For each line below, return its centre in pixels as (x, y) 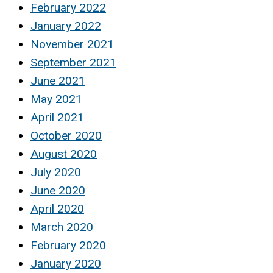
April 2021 (57, 117)
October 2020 (66, 135)
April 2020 (57, 208)
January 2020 (66, 263)
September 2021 (73, 62)
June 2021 (58, 80)
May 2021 (56, 99)
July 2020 (56, 172)
